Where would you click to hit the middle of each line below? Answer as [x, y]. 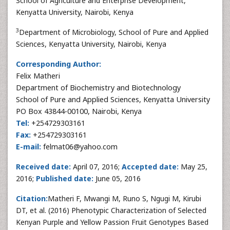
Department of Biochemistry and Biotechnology [98, 88]
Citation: [32, 198]
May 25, [193, 167]
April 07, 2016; [97, 167]
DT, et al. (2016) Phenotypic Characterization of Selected [111, 210]
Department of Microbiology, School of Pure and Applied [114, 32]
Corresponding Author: [59, 64]
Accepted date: [150, 167]
